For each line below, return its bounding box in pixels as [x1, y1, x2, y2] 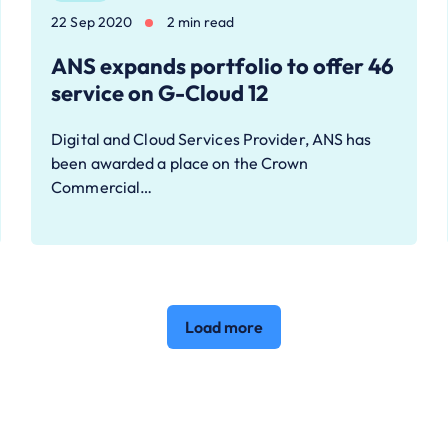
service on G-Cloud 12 [51, 79, 269, 108]
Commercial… [51, 177, 153, 198]
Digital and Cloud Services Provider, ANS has [51, 129, 372, 150]
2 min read [166, 13, 235, 32]
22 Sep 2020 [51, 13, 133, 32]
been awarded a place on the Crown [51, 153, 309, 174]
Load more [184, 317, 263, 338]
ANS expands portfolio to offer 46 [51, 52, 395, 81]
